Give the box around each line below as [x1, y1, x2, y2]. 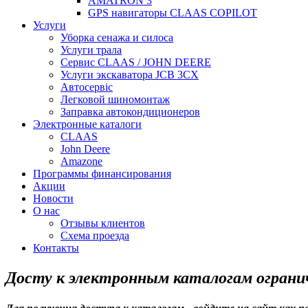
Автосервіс [60, 81, 113, 93]
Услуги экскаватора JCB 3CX [60, 69, 199, 80]
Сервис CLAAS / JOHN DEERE [60, 56, 211, 68]
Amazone [60, 155, 102, 167]
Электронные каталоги [33, 118, 142, 130]
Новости [33, 192, 74, 204]
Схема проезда [60, 230, 129, 241]
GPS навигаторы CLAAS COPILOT [88, 7, 257, 19]
